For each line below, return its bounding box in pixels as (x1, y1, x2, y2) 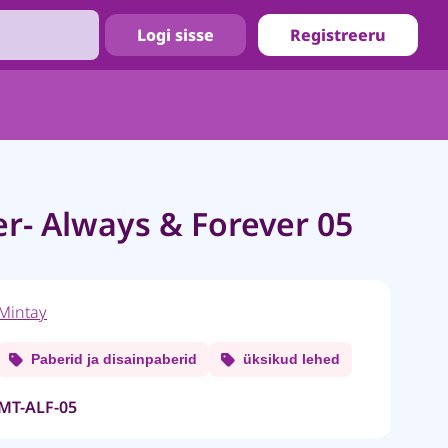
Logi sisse (137, 24, 214, 46)
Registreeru (290, 24, 386, 46)
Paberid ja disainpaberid (31, 351, 197, 367)
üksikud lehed (243, 351, 340, 367)
